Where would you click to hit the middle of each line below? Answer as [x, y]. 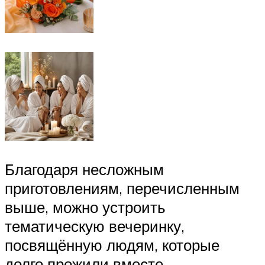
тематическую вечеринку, [95, 226]
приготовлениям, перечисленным [122, 188]
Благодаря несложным [84, 169]
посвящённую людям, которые [112, 245]
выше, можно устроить [85, 207]
